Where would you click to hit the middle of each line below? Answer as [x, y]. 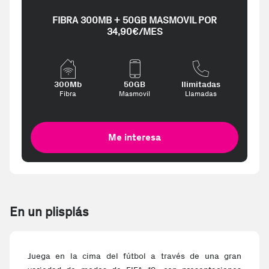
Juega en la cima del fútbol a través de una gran [134, 256]
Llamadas [201, 94]
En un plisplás [49, 212]
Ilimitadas [201, 84]
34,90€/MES [134, 32]
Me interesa [134, 137]
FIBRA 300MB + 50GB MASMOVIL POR [134, 20]
